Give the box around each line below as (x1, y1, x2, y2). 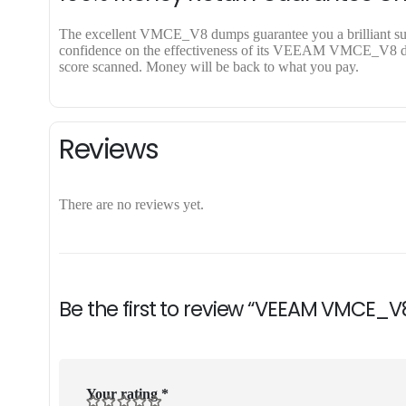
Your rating (86, 385, 161, 401)
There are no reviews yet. (59, 196, 204, 212)
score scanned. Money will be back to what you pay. (59, 58, 359, 74)
